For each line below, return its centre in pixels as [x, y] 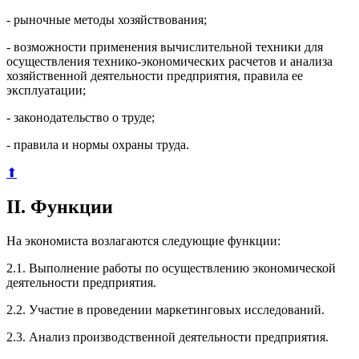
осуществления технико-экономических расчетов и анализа [169, 62]
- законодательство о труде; [81, 118]
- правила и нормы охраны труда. [98, 145]
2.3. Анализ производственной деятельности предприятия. [167, 337]
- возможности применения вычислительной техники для [165, 47]
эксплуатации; [46, 91]
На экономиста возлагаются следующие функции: [143, 241]
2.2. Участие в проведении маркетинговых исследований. [165, 310]
